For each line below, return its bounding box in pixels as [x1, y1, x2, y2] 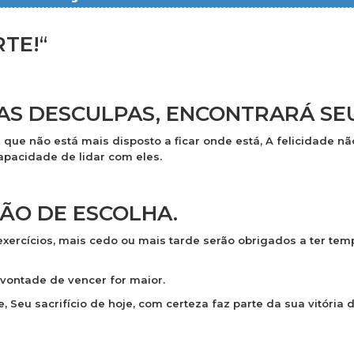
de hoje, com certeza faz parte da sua [86, 297, 308, 311]
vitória [307, 297, 344, 311]
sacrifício [34, 297, 87, 311]
